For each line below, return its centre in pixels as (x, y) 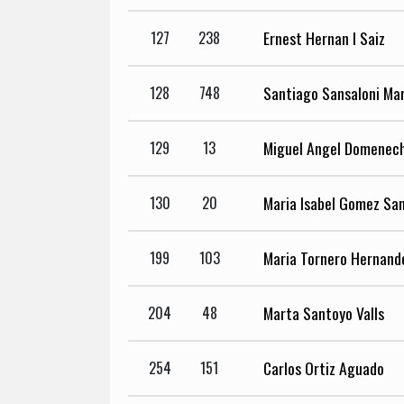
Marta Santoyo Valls (324, 313)
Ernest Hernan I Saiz (324, 38)
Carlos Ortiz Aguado (324, 368)
